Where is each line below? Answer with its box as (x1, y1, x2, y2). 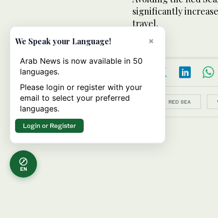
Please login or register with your (20, 82, 142, 92)
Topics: (132, 97, 152, 105)
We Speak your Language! (15, 36, 111, 46)
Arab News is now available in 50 (20, 56, 143, 66)
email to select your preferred (20, 93, 130, 103)
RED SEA (168, 99, 191, 105)
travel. (132, 18, 158, 29)
